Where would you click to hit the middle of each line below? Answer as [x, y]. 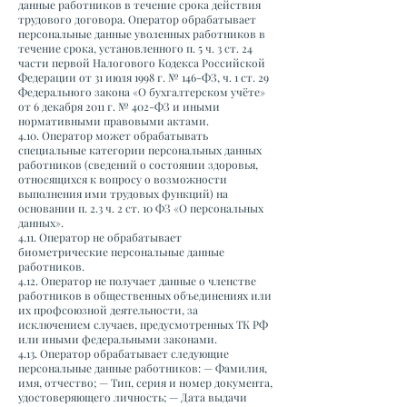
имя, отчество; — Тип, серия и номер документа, [145, 382]
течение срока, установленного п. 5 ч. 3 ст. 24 [135, 48]
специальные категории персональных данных [140, 150]
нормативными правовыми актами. [115, 121]
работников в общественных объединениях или [145, 295]
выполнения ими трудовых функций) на [123, 194]
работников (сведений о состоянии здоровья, [138, 164]
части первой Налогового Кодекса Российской [142, 63]
